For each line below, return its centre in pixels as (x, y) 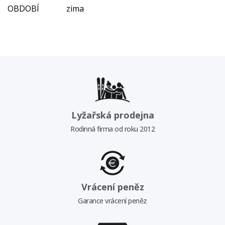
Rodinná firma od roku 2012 (113, 129)
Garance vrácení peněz (113, 201)
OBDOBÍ (23, 9)
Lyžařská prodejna (113, 115)
